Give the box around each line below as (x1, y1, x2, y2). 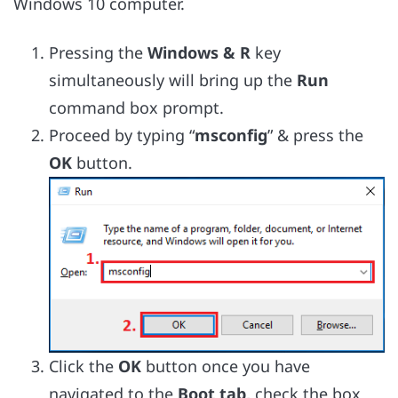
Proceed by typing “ (49, 123, 195, 146)
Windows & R (147, 41, 251, 63)
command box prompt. (49, 96, 224, 118)
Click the (49, 354, 118, 377)
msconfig (195, 123, 267, 146)
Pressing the (49, 41, 147, 63)
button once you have (146, 354, 310, 377)
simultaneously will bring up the (49, 68, 297, 91)
